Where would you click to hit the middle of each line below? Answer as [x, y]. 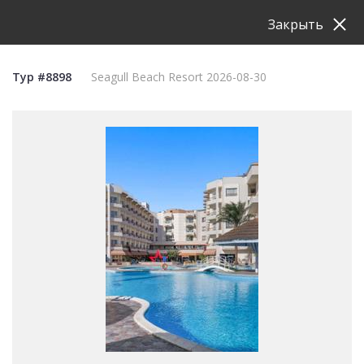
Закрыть [296, 24]
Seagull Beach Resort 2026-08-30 [179, 77]
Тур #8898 [42, 77]
